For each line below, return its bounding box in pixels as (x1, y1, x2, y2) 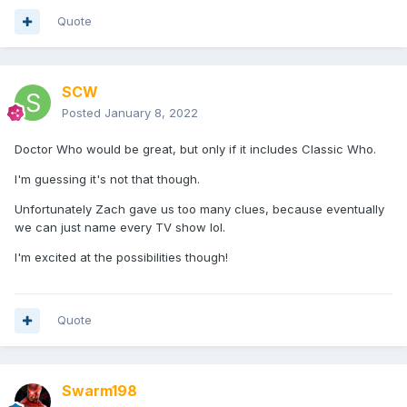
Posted (62, 105, 104, 121)
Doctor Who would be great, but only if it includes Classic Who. (15, 142, 376, 157)
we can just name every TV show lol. (15, 220, 225, 235)
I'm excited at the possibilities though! (15, 250, 228, 265)
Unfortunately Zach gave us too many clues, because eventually (15, 202, 384, 217)
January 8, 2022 (104, 105, 198, 121)
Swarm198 (62, 382, 137, 401)
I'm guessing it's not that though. (15, 172, 200, 187)
